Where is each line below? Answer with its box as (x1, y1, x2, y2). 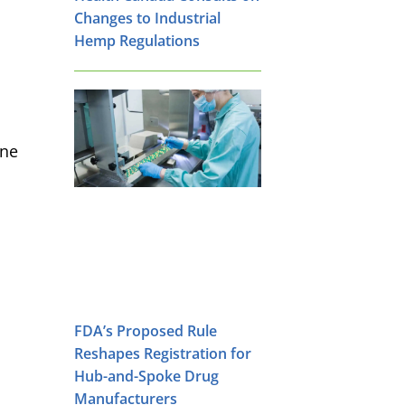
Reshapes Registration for (74, 343, 251, 363)
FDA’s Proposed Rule (74, 320, 217, 341)
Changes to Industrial (74, 7, 221, 28)
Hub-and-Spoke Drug (74, 365, 219, 386)
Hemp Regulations (74, 30, 200, 51)
